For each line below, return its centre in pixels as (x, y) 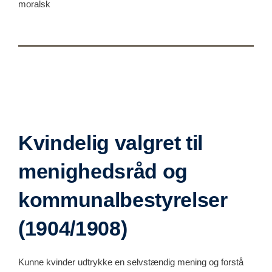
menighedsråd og (103, 171)
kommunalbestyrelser (123, 199)
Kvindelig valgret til (110, 142)
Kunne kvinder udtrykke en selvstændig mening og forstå (131, 262)
